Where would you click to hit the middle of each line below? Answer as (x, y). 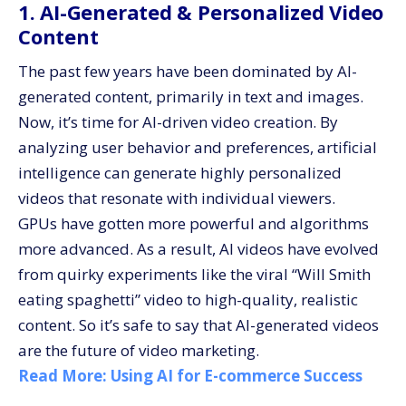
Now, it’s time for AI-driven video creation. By (178, 122)
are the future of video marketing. (139, 350)
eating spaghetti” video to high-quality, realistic (188, 300)
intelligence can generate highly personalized (180, 173)
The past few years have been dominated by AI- (188, 71)
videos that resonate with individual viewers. (177, 198)
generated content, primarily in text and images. (191, 97)
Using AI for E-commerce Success (237, 376)
